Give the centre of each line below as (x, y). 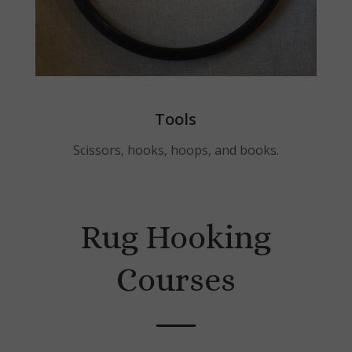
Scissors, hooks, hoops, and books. (176, 150)
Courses (176, 280)
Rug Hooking (176, 238)
